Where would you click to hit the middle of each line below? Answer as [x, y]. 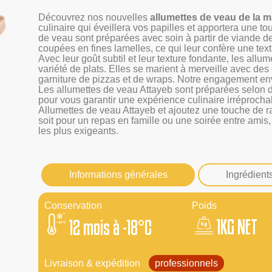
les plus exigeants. [78, 131]
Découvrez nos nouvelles [94, 18]
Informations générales [118, 174]
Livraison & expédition [93, 263]
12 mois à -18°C [110, 227]
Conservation [73, 205]
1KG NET [236, 226]
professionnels [186, 263]
